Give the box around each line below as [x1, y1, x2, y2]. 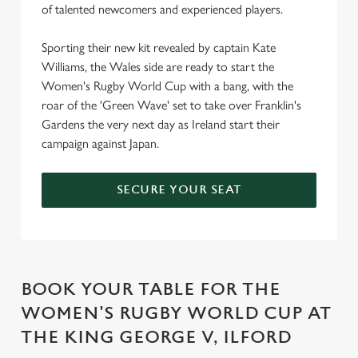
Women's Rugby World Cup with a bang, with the [42, 78, 293, 93]
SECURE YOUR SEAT [116, 183, 242, 197]
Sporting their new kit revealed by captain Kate [42, 40, 276, 55]
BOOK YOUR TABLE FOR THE [21, 280, 280, 300]
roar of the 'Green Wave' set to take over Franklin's [42, 97, 301, 113]
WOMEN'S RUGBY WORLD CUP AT [21, 304, 332, 324]
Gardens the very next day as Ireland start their [42, 117, 280, 132]
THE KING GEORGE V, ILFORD [21, 328, 292, 348]
